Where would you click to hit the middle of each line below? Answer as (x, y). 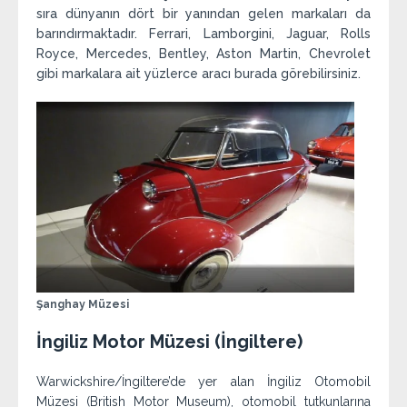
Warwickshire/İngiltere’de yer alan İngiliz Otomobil (203, 381)
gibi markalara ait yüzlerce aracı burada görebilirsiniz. (199, 73)
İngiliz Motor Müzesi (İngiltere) (169, 341)
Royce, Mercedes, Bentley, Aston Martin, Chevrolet (203, 53)
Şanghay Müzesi (83, 304)
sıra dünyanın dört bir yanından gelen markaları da (203, 13)
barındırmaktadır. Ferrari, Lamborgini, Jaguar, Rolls (203, 33)
